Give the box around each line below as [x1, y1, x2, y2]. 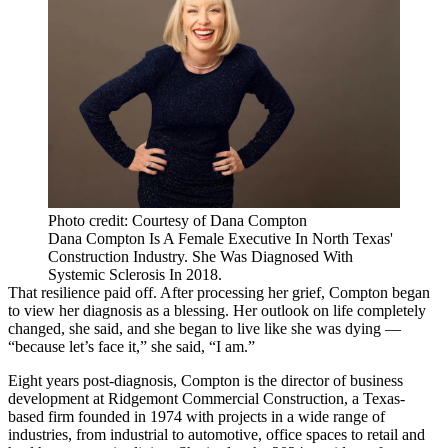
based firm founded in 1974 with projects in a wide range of [8, 407, 385, 425]
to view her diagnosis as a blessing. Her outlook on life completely [8, 301, 426, 319]
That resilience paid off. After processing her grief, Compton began [8, 283, 430, 301]
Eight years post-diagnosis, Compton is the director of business [8, 371, 403, 389]
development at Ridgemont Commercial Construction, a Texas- [8, 389, 405, 407]
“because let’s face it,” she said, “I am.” [8, 337, 255, 355]
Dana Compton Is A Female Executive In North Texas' [48, 229, 393, 247]
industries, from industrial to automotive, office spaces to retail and [8, 425, 425, 443]
